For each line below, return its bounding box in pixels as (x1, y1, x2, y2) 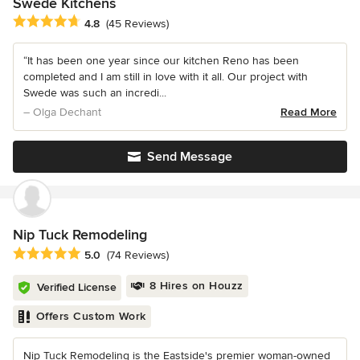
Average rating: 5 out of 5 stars (12, 245, 184, 262)
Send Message (147, 149, 232, 166)
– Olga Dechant (23, 105, 101, 120)
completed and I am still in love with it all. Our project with (23, 70, 308, 84)
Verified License (37, 280, 117, 294)
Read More (280, 105, 337, 120)
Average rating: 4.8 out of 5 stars (12, 14, 194, 31)
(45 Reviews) (106, 16, 169, 31)
